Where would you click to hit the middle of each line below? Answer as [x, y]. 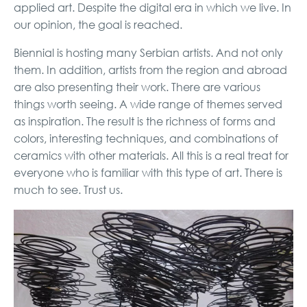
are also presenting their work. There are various [137, 87]
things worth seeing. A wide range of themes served [148, 105]
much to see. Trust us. [68, 190]
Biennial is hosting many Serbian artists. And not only [148, 53]
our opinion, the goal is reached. [98, 25]
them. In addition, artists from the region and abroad [150, 70]
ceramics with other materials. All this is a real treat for [151, 156]
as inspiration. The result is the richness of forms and [145, 122]
